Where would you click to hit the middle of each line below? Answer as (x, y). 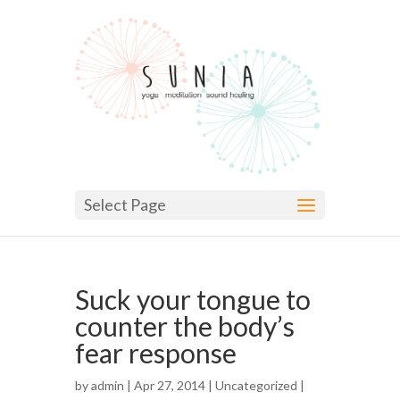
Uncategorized (256, 386)
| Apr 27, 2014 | (170, 386)
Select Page (125, 205)
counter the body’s (185, 326)
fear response (156, 353)
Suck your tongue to (193, 300)
